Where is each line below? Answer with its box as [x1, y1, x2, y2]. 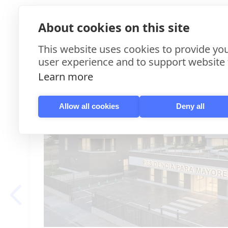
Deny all [176, 102, 205, 110]
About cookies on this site [38, 19, 190, 36]
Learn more [38, 69, 93, 83]
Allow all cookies [59, 102, 119, 110]
